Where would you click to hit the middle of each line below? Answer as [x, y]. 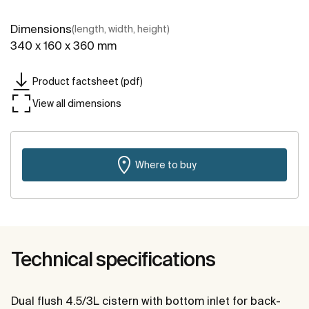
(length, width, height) [121, 29]
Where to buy [166, 165]
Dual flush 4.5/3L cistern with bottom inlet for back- [146, 301]
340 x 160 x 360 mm [63, 46]
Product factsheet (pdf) [88, 81]
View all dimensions [77, 103]
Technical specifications [113, 259]
